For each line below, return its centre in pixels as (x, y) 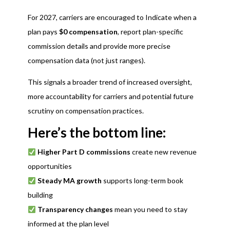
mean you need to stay (150, 209)
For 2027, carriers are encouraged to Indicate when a (112, 17)
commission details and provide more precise (99, 46)
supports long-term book (142, 181)
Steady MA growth (69, 181)
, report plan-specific (150, 32)
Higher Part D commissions (84, 152)
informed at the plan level (68, 224)
